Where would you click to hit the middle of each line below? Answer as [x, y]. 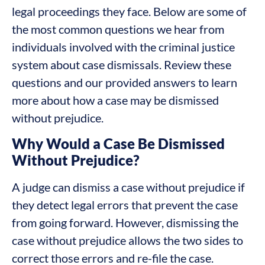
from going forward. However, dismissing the [125, 222]
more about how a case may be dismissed [115, 100]
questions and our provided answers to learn [125, 83]
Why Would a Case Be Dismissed [118, 143]
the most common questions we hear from [118, 29]
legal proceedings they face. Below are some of [129, 12]
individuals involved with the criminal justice [123, 47]
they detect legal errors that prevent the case [125, 204]
